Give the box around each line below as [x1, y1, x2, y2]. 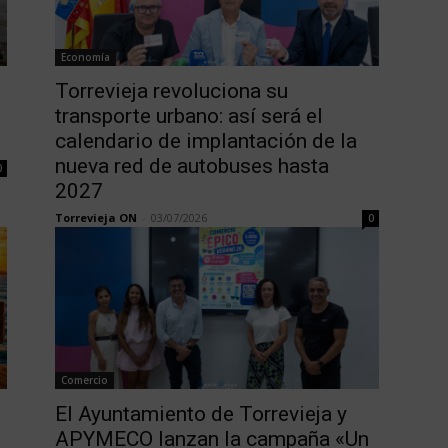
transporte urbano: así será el [54, 104, 323, 129]
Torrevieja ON [54, 210, 137, 226]
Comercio [60, 373, 108, 388]
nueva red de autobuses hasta [54, 154, 329, 179]
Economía [60, 50, 110, 65]
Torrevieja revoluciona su [54, 79, 288, 104]
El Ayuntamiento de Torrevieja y [54, 402, 347, 427]
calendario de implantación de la [54, 129, 357, 154]
